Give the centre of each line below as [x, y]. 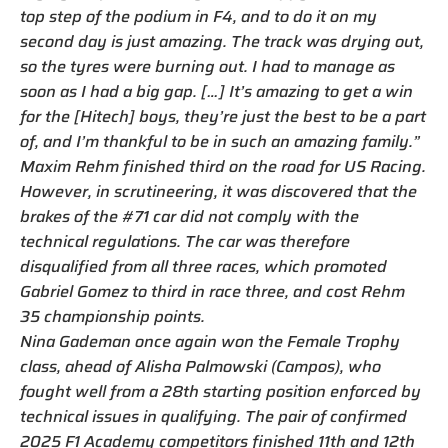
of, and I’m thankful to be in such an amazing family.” [220, 142]
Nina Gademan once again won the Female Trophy [210, 342]
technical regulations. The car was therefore [185, 242]
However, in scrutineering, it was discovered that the [218, 192]
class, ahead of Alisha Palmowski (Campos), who [200, 367]
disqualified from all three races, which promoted [203, 267]
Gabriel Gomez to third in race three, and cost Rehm [212, 292]
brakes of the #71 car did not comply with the [189, 217]
